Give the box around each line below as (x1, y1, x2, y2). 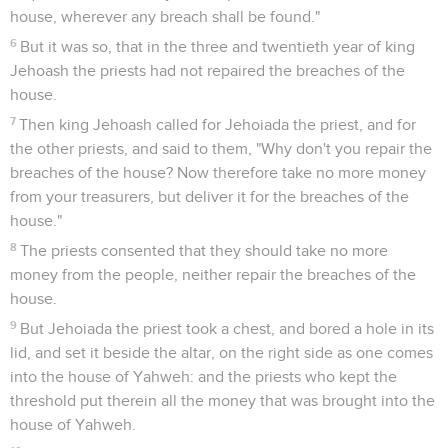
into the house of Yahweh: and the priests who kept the (10, 368, 397, 385)
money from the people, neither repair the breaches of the (10, 266, 416, 283)
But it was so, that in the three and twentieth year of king (20, 38, 416, 55)
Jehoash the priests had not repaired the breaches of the (10, 62, 405, 79)
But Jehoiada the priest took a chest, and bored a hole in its (20, 320, 435, 337)
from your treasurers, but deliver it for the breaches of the (10, 188, 409, 205)
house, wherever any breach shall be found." (10, 8, 320, 25)
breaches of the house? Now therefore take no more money (10, 164, 426, 181)
